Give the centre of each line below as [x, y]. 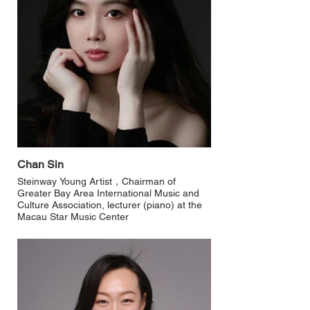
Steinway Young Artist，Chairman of [97, 181]
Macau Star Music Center [73, 217]
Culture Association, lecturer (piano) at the [110, 205]
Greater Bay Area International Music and [108, 193]
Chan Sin [40, 164]
